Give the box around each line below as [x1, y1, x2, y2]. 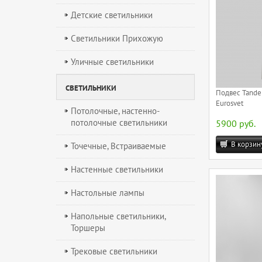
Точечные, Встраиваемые [71, 140, 166, 151]
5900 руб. [216, 119, 256, 130]
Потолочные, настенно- [71, 105, 160, 116]
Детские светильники [71, 9, 153, 20]
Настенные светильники [71, 164, 163, 175]
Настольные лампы [71, 187, 144, 198]
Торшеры [71, 222, 105, 233]
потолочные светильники [71, 117, 167, 128]
